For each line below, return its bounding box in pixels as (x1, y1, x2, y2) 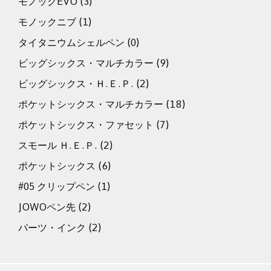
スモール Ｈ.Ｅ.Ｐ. (18, 140, 97, 151)
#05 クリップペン (18, 181, 95, 192)
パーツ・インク (18, 222, 86, 233)
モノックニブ (18, 16, 76, 28)
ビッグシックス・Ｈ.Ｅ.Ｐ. (18, 78, 134, 90)
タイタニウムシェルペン (18, 37, 125, 48)
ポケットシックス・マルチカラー (18, 99, 163, 110)
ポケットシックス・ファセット (18, 119, 154, 131)
